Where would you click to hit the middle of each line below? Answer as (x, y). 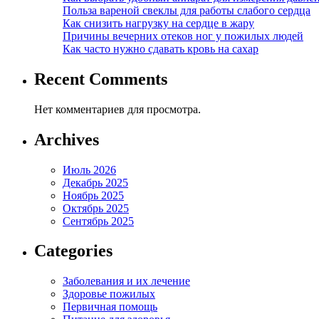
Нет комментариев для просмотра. (117, 109)
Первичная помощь (110, 307)
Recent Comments (101, 79)
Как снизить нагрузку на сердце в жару (158, 23)
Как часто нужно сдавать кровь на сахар (161, 48)
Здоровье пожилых (109, 294)
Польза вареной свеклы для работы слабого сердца (187, 10)
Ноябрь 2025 (93, 195)
